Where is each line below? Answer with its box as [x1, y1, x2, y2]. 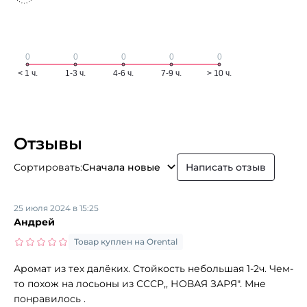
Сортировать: [14, 160, 82, 173]
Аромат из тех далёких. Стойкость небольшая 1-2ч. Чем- [14, 262, 293, 275]
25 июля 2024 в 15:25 [14, 202, 99, 213]
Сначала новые [82, 160, 160, 173]
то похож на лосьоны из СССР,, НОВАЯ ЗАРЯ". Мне [14, 277, 266, 290]
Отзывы [14, 133, 82, 153]
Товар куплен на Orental [74, 236, 177, 247]
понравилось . [14, 292, 86, 305]
